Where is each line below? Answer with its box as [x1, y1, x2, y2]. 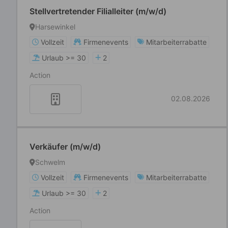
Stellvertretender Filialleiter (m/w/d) [30, 6, 166, 16]
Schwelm [35, 158, 65, 166]
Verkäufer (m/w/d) [30, 141, 101, 152]
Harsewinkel [35, 22, 75, 31]
